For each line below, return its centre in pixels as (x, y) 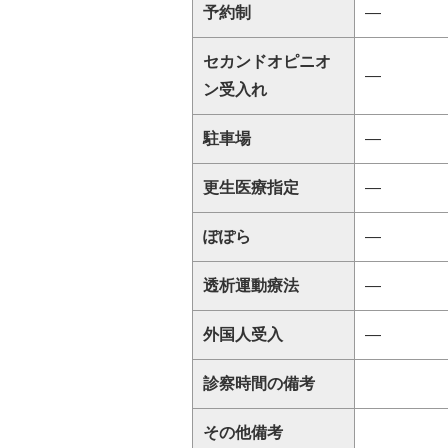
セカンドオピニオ (267, 62)
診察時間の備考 (259, 384)
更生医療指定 (251, 188)
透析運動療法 (251, 286)
